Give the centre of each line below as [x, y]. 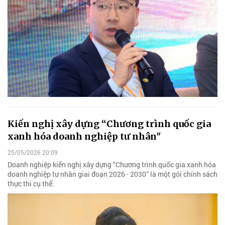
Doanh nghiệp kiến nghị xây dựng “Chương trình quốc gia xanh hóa [112, 164]
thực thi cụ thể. [31, 183]
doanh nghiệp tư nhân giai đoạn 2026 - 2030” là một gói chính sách [113, 174]
